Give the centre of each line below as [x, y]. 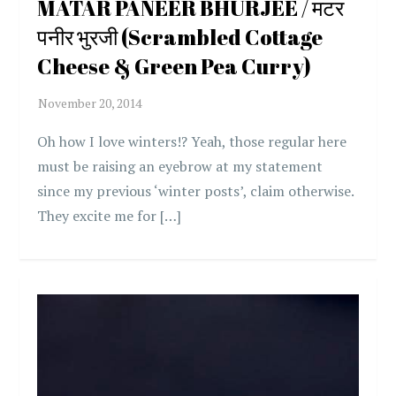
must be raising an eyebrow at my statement [180, 166]
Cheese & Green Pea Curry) [175, 66]
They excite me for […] [110, 215]
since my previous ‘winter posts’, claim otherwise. [196, 190]
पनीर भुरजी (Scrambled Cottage [180, 37]
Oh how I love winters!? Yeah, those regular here [192, 141]
